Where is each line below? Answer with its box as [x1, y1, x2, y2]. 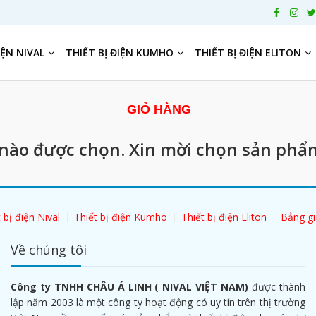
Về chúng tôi [11, 241, 87, 258]
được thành [248, 280, 306, 293]
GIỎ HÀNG [127, 102, 191, 116]
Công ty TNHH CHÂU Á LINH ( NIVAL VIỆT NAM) [11, 280, 249, 293]
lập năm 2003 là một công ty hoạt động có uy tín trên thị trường [11, 296, 305, 309]
